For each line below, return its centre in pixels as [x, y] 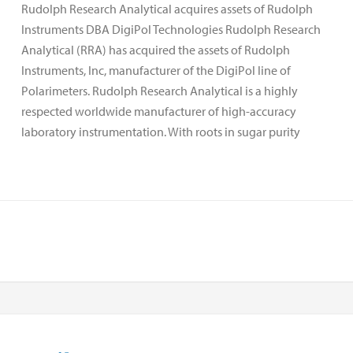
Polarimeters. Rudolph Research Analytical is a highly [160, 90]
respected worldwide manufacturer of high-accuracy [159, 111]
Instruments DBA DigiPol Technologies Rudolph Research [171, 29]
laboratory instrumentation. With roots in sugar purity [161, 131]
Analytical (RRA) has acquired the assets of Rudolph [156, 49]
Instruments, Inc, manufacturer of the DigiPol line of [156, 70]
